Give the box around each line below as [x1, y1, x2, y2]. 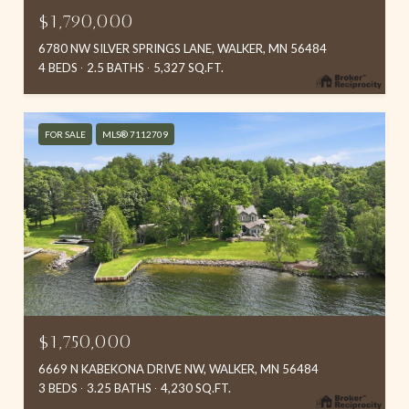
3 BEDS [38, 381, 78, 395]
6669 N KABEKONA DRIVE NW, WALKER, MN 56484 [38, 362, 319, 376]
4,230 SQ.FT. [161, 381, 231, 395]
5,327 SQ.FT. [153, 60, 224, 76]
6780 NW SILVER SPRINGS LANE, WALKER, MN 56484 [38, 41, 327, 57]
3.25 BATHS [87, 381, 152, 395]
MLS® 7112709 [102, 129, 168, 141]
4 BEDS [38, 60, 78, 76]
